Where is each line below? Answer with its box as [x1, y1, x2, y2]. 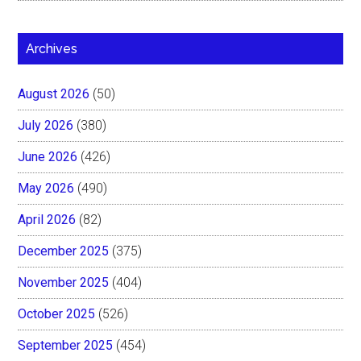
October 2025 [18, 305, 96, 322]
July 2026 [18, 117, 74, 133]
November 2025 [18, 274, 110, 290]
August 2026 [18, 85, 90, 102]
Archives [26, 40, 78, 56]
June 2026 [18, 148, 78, 164]
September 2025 [18, 337, 114, 353]
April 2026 [18, 211, 77, 227]
